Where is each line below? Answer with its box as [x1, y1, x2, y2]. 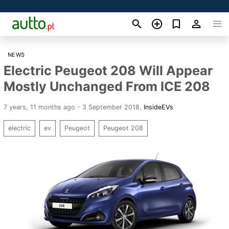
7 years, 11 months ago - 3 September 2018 [4, 103, 140, 111]
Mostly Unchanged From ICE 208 [4, 78, 210, 94]
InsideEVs [144, 103, 173, 111]
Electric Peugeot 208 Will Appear [4, 62, 213, 78]
